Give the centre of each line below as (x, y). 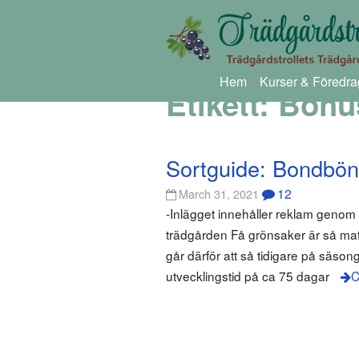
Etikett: (222, 104)
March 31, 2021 (219, 194)
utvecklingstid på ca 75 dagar (248, 276)
